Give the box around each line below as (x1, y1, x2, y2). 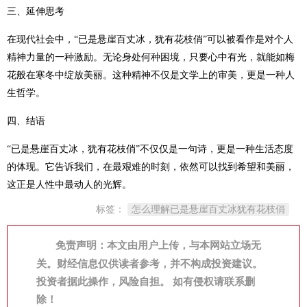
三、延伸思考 (7, 6, 64, 16)
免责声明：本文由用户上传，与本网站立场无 (56, 240, 261, 251)
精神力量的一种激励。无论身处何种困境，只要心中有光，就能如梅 (7, 52, 295, 62)
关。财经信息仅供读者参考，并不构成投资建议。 (36, 258, 262, 269)
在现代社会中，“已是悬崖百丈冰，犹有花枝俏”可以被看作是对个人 (7, 34, 293, 45)
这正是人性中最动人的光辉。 (7, 180, 132, 190)
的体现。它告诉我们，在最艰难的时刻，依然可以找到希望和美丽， (7, 162, 295, 172)
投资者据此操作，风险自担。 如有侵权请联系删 (36, 276, 255, 287)
